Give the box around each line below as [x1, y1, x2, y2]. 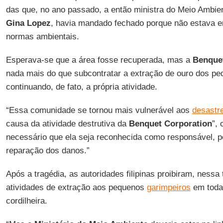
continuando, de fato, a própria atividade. [5, 82, 157, 92]
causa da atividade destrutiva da [5, 119, 129, 128]
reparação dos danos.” [5, 146, 90, 155]
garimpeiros [146, 183, 191, 192]
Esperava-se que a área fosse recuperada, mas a [5, 55, 193, 65]
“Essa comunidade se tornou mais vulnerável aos [5, 106, 192, 115]
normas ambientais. [5, 32, 79, 41]
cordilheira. [5, 196, 47, 206]
